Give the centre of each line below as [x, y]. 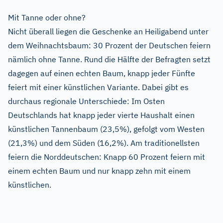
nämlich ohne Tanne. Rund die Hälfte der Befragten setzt [109, 59]
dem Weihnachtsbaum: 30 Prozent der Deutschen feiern [109, 46]
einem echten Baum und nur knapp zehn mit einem [99, 171]
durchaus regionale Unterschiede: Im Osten [86, 101]
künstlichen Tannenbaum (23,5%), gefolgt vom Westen [106, 129]
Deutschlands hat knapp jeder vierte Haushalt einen [101, 115]
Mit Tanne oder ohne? [47, 18]
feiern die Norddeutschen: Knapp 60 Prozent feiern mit [107, 157]
